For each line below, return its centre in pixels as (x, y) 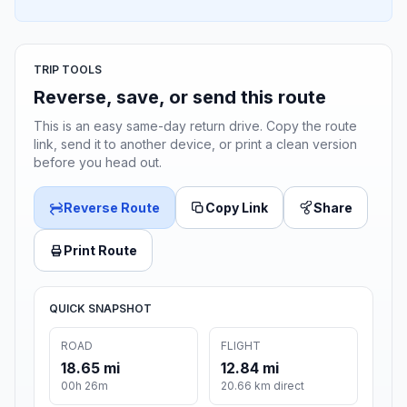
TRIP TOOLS (68, 70)
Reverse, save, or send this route (180, 98)
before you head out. (98, 163)
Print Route (100, 251)
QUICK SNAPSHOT (100, 309)
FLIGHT (241, 346)
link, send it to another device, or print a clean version (195, 144)
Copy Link (237, 208)
